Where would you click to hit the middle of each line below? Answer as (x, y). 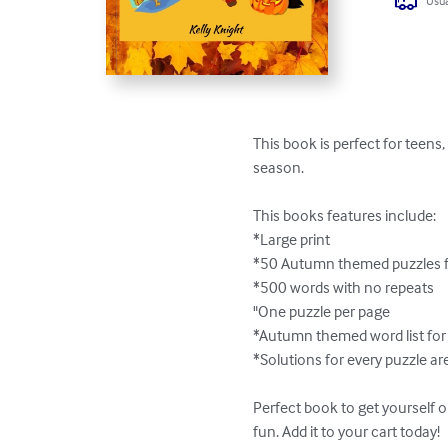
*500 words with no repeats (344, 286)
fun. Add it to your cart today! (347, 430)
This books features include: (345, 214)
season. (279, 166)
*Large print (292, 238)
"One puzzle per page (322, 310)
